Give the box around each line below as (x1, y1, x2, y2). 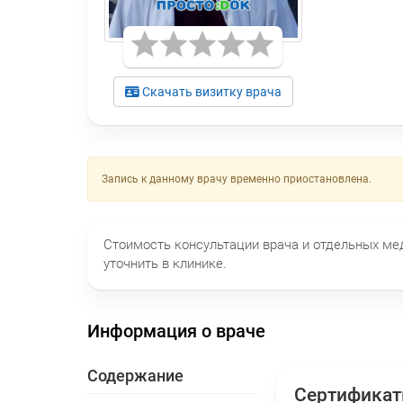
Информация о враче (87, 319, 265, 342)
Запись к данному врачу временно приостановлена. (102, 172, 372, 185)
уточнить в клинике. (103, 255, 227, 272)
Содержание (87, 365, 184, 385)
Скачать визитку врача (139, 84, 282, 99)
